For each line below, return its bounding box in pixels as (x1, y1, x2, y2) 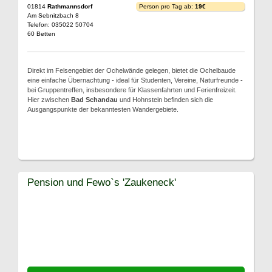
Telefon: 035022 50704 (27, 21, 93, 28)
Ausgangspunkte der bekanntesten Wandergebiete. (27, 106, 178, 113)
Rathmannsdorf (47, 3, 92, 10)
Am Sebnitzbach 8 (27, 12, 79, 19)
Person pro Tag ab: (139, 3, 195, 10)
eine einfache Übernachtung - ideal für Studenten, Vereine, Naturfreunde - (27, 76, 243, 84)
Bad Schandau (71, 96, 118, 103)
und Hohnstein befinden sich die (118, 96, 213, 103)
